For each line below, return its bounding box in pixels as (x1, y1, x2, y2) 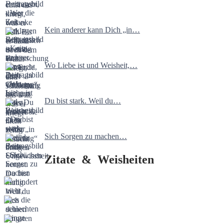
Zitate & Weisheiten (44, 153, 154, 166)
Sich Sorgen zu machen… (44, 132, 127, 141)
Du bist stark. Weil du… (44, 96, 121, 105)
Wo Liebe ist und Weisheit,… (44, 61, 137, 70)
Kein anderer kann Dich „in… (44, 25, 140, 34)
